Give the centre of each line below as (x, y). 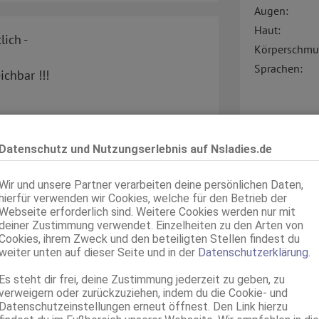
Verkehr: (274, 119)
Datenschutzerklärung (253, 252)
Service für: (281, 232)
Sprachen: (278, 69)
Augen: (271, 11)
